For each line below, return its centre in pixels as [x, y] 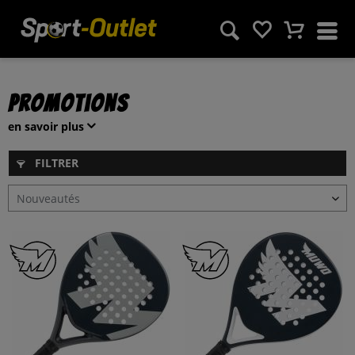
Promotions [68, 103]
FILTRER [55, 163]
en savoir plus [46, 126]
